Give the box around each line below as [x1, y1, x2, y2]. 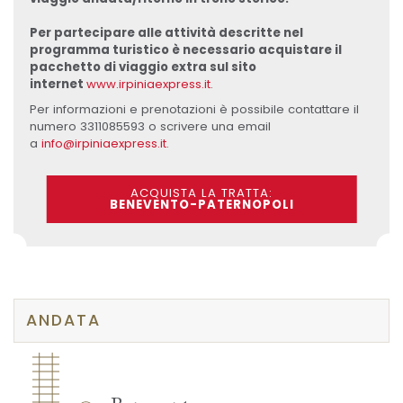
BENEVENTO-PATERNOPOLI [109, 196, 294, 214]
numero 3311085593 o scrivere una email [29, 117, 271, 135]
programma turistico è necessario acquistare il [29, 40, 342, 58]
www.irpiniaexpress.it [85, 75, 210, 93]
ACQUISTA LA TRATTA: [130, 184, 273, 202]
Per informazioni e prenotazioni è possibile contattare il [29, 100, 359, 118]
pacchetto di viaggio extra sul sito [29, 58, 256, 76]
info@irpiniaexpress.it [40, 134, 166, 152]
